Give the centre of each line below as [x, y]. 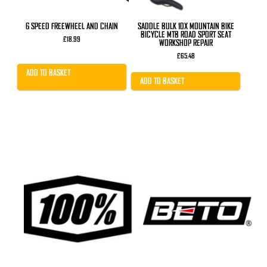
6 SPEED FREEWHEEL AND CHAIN [72, 26]
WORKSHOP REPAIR [186, 43]
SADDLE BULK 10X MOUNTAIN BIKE [186, 26]
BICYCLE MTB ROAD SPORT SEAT [186, 34]
